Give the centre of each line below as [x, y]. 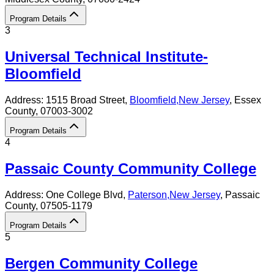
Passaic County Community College [131, 168]
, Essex [245, 100]
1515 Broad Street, [88, 100]
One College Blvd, [87, 194]
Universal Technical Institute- [106, 56]
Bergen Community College [101, 263]
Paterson [147, 194]
